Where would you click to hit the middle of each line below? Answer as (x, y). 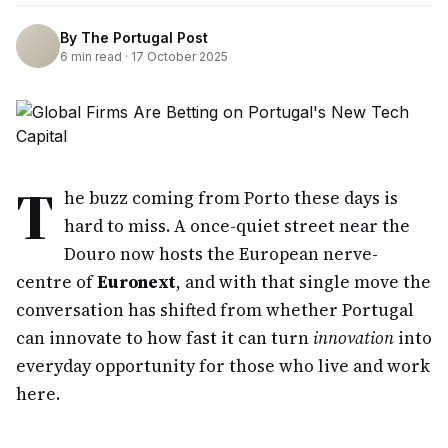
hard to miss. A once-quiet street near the (237, 226)
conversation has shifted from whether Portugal (215, 310)
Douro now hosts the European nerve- (221, 254)
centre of (56, 282)
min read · (99, 56)
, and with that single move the (303, 282)
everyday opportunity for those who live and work (223, 366)
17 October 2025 (179, 56)
